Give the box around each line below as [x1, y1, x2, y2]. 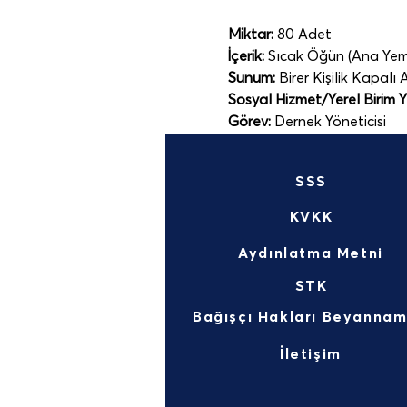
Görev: [227, 114, 271, 129]
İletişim [280, 346, 342, 362]
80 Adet [273, 27, 332, 42]
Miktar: [227, 27, 273, 42]
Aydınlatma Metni [238, 245, 383, 261]
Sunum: [227, 71, 275, 85]
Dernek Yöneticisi [270, 114, 386, 129]
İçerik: [227, 49, 264, 64]
